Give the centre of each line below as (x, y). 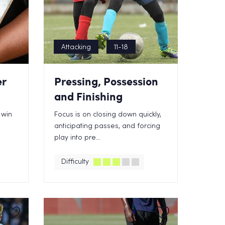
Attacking (76, 47)
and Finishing (89, 96)
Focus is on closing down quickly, (108, 115)
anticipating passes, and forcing (107, 126)
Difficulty (75, 162)
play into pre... (78, 138)
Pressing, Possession (106, 81)
